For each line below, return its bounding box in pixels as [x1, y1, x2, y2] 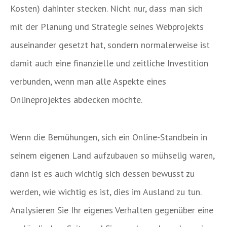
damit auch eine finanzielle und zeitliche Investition [10, 57, 208, 69]
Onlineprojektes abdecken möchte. [10, 94, 142, 106]
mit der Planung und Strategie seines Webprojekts [10, 21, 204, 33]
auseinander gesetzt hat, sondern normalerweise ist [10, 39, 210, 51]
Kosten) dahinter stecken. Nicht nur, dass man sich [10, 3, 203, 15]
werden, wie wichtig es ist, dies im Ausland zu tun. [10, 185, 201, 198]
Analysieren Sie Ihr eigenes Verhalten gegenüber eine [10, 204, 213, 216]
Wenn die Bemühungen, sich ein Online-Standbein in [10, 131, 207, 143]
